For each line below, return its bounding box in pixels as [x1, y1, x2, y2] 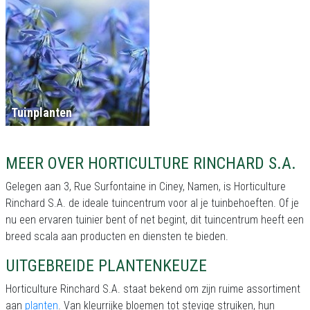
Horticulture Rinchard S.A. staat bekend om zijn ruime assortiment [6, 282, 300, 296]
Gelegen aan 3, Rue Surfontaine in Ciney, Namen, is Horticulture [6, 180, 286, 194]
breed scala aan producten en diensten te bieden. [6, 230, 228, 244]
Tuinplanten [11, 105, 72, 120]
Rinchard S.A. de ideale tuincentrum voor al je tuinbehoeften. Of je [6, 197, 299, 210]
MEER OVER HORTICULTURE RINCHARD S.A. [6, 154, 296, 174]
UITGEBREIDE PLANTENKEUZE [6, 256, 207, 276]
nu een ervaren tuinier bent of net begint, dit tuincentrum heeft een [6, 213, 304, 227]
